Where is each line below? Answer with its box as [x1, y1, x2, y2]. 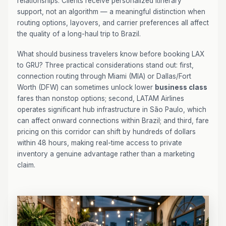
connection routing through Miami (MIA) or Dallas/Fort [17, 72, 191, 80]
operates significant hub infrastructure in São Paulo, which [17, 105, 206, 114]
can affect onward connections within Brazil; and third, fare [17, 117, 209, 125]
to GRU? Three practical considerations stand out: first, [17, 61, 194, 69]
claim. [17, 161, 35, 169]
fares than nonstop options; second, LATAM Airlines [17, 94, 184, 102]
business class [155, 83, 207, 91]
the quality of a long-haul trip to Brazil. [17, 30, 141, 38]
